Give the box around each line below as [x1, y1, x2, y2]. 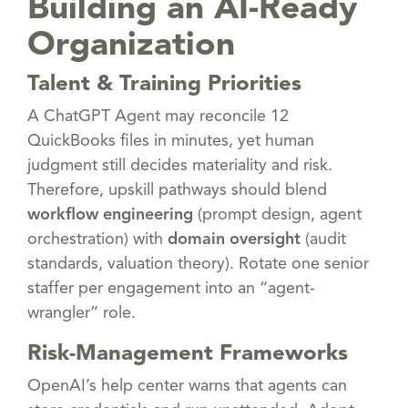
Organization [27, 28, 235, 63]
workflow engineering [27, 206, 193, 223]
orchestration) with [27, 230, 168, 248]
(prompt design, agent [193, 206, 362, 223]
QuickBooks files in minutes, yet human [27, 132, 314, 149]
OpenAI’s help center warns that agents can [27, 377, 347, 394]
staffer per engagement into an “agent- [27, 280, 315, 297]
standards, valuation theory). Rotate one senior [27, 255, 369, 272]
